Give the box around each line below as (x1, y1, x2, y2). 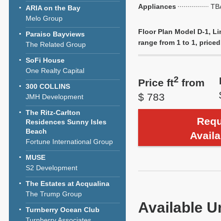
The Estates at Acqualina (26, 180, 110, 187)
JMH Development (26, 93, 83, 101)
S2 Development (26, 164, 77, 172)
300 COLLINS (26, 82, 70, 90)
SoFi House (26, 56, 65, 64)
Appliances (138, 2, 176, 10)
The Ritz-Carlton (26, 109, 80, 116)
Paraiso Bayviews (26, 30, 85, 38)
